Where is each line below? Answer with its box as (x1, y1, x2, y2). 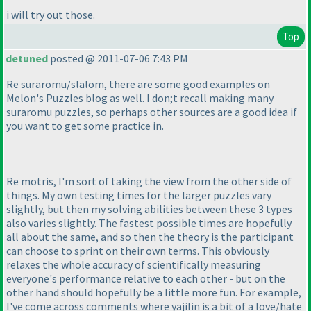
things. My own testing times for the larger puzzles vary (6, 188, 271, 203)
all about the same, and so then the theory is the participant (6, 230, 294, 244)
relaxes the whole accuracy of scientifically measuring (6, 258, 261, 272)
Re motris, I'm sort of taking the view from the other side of (6, 174, 292, 189)
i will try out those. (6, 8, 95, 22)
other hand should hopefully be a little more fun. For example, (6, 285, 301, 300)
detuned (6, 51, 48, 66)
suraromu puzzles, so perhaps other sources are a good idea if (6, 105, 297, 119)
